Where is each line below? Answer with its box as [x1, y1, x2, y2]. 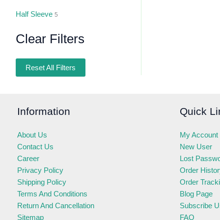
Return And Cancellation [17, 201, 94, 210]
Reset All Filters [26, 63, 76, 72]
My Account [180, 130, 218, 139]
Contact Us [17, 142, 54, 151]
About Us [17, 130, 47, 139]
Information [17, 105, 70, 117]
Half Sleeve [16, 9, 53, 18]
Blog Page [180, 189, 213, 198]
